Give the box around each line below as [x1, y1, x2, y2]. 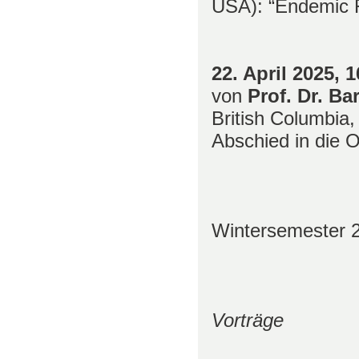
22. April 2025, [212, 62, 345, 84]
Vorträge [212, 309, 284, 331]
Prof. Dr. [248, 84, 329, 107]
